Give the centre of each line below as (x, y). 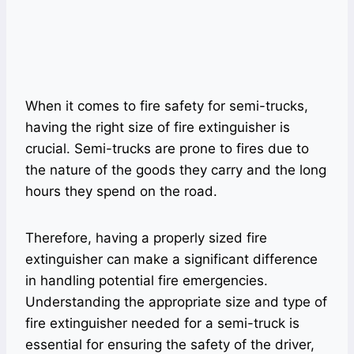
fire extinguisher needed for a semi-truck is (162, 324)
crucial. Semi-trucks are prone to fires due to (167, 149)
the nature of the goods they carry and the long (176, 170)
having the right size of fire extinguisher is (158, 128)
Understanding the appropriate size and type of (176, 302)
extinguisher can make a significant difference (171, 260)
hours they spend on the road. (121, 192)
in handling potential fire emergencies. (147, 281)
